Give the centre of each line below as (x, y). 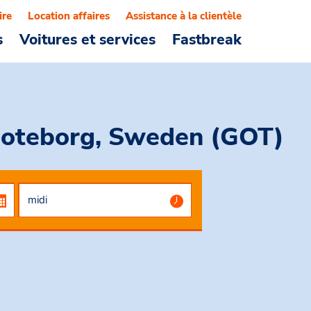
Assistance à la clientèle (184, 16)
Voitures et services (87, 40)
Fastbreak (207, 40)
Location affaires (69, 16)
